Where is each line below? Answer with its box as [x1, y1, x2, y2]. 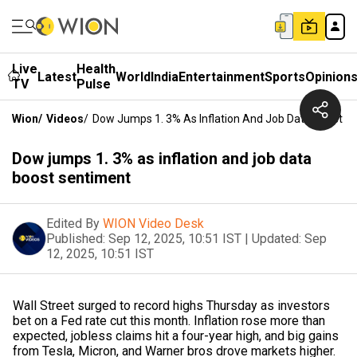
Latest [37, 69, 76, 84]
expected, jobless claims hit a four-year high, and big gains [13, 328, 339, 343]
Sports [265, 69, 305, 84]
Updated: [252, 231, 301, 246]
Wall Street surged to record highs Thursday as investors [13, 298, 330, 313]
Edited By [46, 216, 100, 231]
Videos [46, 112, 84, 125]
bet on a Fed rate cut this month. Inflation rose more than [13, 313, 325, 328]
